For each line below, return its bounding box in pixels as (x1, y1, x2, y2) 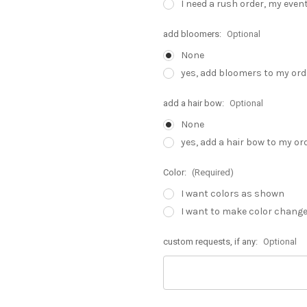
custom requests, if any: (163, 236, 260, 247)
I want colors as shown (180, 187, 284, 199)
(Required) (191, 167, 234, 177)
